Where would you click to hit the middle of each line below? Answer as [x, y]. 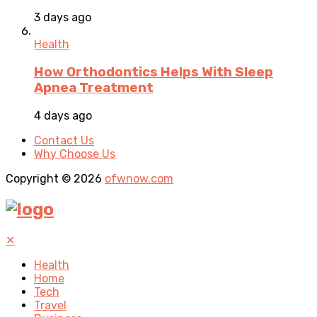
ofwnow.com [139, 178]
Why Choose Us [75, 154]
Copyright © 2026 [55, 178]
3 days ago [63, 18]
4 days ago [63, 115]
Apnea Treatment [94, 88]
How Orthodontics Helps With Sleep [154, 73]
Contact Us [64, 140]
